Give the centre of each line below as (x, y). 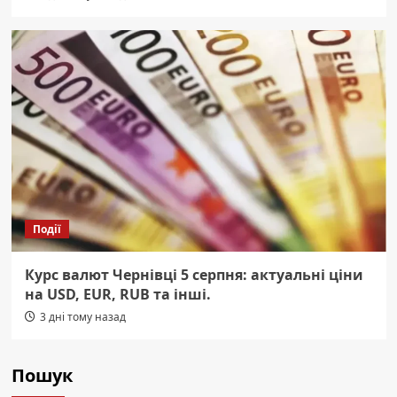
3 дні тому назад (82, 316)
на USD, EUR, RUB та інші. (117, 294)
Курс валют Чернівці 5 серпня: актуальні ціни (194, 274)
